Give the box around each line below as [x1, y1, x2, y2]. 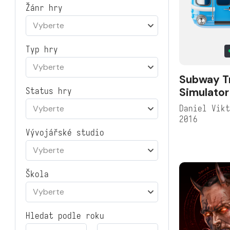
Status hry [26, 86, 72, 97]
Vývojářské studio [26, 127, 104, 138]
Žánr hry [26, 3, 63, 13]
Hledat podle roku [26, 210, 104, 221]
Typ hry [26, 44, 58, 55]
